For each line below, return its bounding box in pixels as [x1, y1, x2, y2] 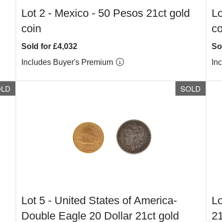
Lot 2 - [21, 7, 55, 19]
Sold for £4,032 [21, 42, 78, 51]
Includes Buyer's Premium [21, 58, 115, 66]
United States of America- [55, 194, 177, 207]
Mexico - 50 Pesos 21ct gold [55, 7, 190, 19]
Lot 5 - [21, 194, 55, 207]
